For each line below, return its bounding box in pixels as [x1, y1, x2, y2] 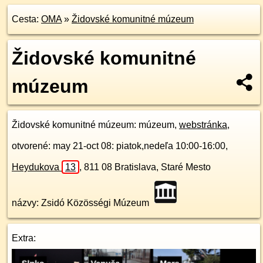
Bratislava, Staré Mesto [114, 162, 211, 172]
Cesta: [12, 14, 41, 24]
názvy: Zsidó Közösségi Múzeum [12, 198, 151, 208]
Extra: [12, 233, 36, 243]
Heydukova [12, 162, 62, 172]
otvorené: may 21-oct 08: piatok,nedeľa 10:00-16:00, [12, 141, 228, 151]
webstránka [179, 120, 227, 130]
